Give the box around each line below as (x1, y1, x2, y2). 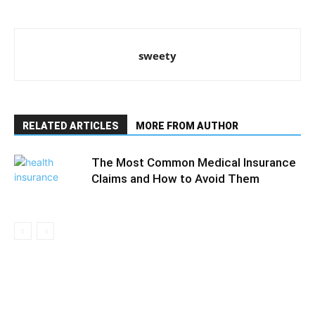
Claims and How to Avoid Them (91, 172, 259, 186)
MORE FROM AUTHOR (136, 120, 238, 131)
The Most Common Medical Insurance (91, 155, 296, 169)
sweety (139, 49, 176, 63)
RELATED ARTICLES (22, 120, 119, 131)
